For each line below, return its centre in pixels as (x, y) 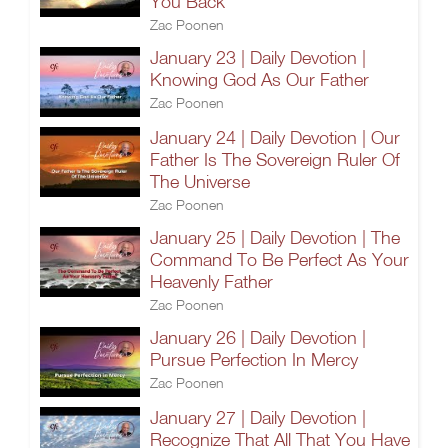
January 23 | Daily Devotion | (258, 57)
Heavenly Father (211, 281)
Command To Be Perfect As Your (279, 259)
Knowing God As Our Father (259, 79)
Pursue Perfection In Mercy (254, 359)
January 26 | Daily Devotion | (258, 337)
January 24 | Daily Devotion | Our (275, 137)
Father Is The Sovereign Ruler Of (275, 159)
